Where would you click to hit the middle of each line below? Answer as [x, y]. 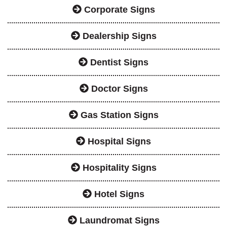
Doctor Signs [118, 88]
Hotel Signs [118, 194]
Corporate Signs [118, 9]
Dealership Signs [118, 36]
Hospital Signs [118, 141]
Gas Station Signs [118, 115]
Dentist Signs [118, 62]
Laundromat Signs [118, 220]
